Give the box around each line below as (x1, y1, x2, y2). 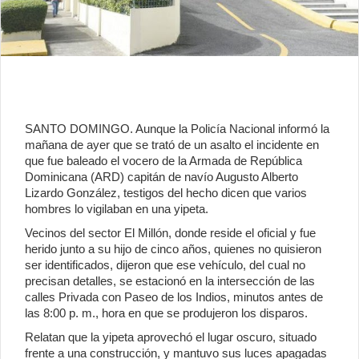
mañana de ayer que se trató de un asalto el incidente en (25, 137, 319, 151)
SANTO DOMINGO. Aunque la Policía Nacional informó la (25, 121, 329, 135)
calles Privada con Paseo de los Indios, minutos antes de (25, 289, 323, 304)
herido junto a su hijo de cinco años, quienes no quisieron (25, 241, 321, 256)
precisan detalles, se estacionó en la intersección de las (25, 273, 315, 288)
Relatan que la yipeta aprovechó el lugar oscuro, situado (25, 329, 317, 344)
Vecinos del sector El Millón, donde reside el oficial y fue (25, 225, 316, 240)
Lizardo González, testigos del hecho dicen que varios (25, 185, 307, 200)
